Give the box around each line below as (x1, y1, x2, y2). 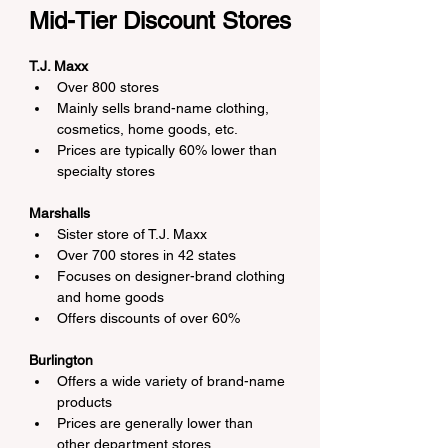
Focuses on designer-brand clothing (57, 268, 289, 284)
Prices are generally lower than (57, 415, 257, 431)
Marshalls (29, 205, 90, 221)
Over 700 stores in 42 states (57, 247, 236, 263)
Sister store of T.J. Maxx (57, 226, 207, 242)
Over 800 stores (57, 79, 159, 95)
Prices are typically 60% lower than (57, 142, 281, 158)
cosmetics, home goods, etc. (57, 121, 238, 137)
